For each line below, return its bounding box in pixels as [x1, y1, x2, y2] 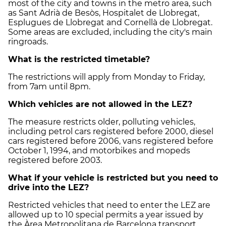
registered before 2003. [8, 155, 102, 165]
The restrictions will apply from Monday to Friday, [8, 72, 205, 82]
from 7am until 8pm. [8, 81, 90, 91]
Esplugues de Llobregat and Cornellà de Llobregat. [8, 17, 212, 27]
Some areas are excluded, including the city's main [8, 27, 212, 37]
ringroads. [8, 36, 48, 46]
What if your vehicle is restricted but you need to [8, 173, 218, 183]
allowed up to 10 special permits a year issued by [8, 209, 203, 219]
